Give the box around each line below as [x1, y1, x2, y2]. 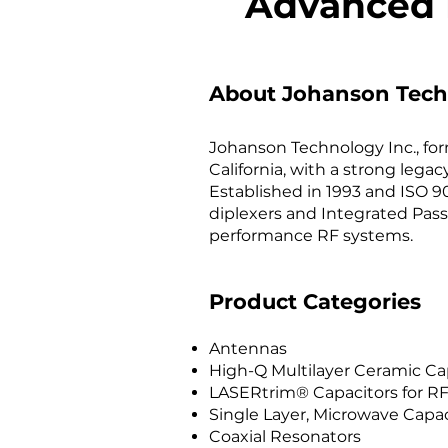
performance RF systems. [209, 226, 413, 245]
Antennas [209, 339, 287, 358]
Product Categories [209, 289, 421, 314]
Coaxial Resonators [209, 427, 361, 446]
